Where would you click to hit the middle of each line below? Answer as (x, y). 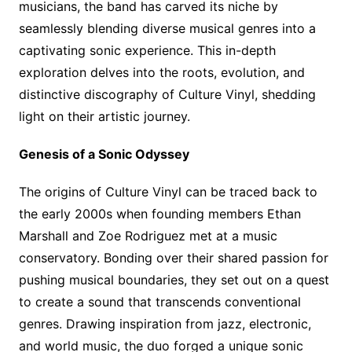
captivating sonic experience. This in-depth (147, 50)
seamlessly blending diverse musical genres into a (167, 28)
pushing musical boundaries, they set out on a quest (174, 280)
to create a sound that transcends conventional (159, 302)
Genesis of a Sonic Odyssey (104, 154)
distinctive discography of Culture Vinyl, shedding (167, 94)
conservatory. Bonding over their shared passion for (173, 258)
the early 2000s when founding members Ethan (159, 214)
